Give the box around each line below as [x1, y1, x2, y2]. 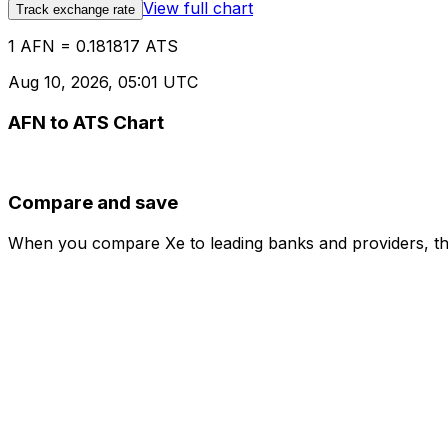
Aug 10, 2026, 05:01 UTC [8, 72, 198, 93]
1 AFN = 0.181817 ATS [8, 36, 178, 57]
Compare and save [8, 191, 178, 215]
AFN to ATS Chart [8, 110, 164, 134]
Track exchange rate [16, 2, 135, 18]
